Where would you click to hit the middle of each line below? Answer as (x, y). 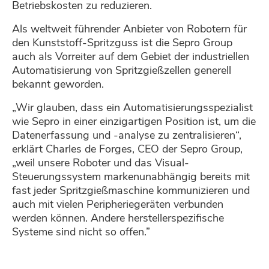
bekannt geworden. (58, 84)
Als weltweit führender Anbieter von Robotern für (129, 29)
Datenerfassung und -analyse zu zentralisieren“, (127, 135)
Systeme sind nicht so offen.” (81, 232)
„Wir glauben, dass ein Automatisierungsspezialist (132, 108)
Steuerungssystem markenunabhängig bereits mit (131, 177)
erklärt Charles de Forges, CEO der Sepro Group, (127, 149)
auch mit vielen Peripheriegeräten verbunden (118, 204)
